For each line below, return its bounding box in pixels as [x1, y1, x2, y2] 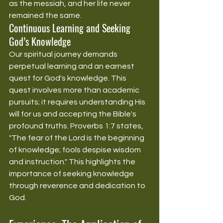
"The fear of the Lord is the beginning [9, 133, 146, 142]
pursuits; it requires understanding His [9, 98, 147, 106]
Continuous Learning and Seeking [9, 20, 133, 35]
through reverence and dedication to [9, 181, 147, 190]
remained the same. [9, 11, 82, 19]
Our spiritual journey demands [9, 50, 119, 58]
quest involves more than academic [9, 86, 141, 94]
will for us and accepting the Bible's [9, 110, 138, 118]
